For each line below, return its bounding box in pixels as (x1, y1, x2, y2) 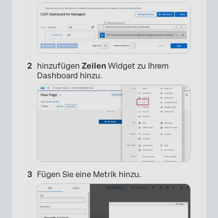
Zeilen (82, 61, 106, 71)
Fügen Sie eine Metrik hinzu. (37, 170, 141, 180)
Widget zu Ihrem (106, 61, 169, 71)
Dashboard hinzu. (37, 71, 102, 81)
